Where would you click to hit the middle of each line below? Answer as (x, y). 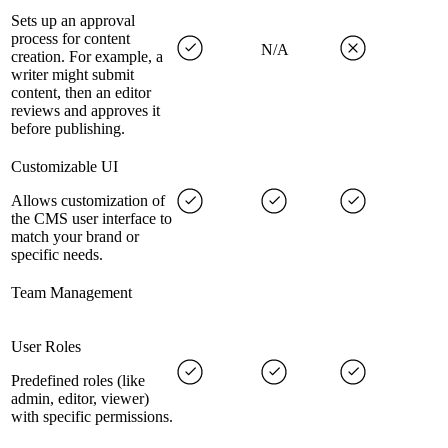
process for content (70, 39)
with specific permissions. (92, 417)
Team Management (71, 293)
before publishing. (68, 129)
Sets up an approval (73, 21)
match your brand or (75, 237)
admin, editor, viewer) (80, 399)
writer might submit (72, 75)
